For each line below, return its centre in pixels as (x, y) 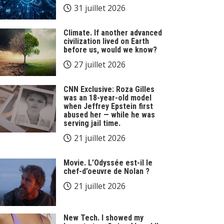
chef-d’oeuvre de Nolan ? (106, 171)
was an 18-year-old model (107, 98)
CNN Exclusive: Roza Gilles (109, 89)
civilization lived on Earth (106, 41)
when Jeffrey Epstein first (108, 106)
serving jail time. (92, 123)
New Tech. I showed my (103, 217)
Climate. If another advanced (113, 33)
